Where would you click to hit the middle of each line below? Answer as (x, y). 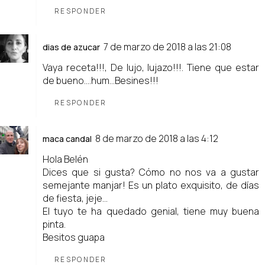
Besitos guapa (74, 237)
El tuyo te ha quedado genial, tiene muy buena (151, 211)
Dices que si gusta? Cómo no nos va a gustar (151, 172)
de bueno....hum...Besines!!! (101, 80)
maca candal (67, 138)
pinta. (54, 224)
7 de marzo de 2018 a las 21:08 (167, 46)
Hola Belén (65, 159)
